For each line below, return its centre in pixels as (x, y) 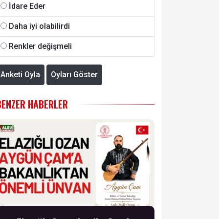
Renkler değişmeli (40, 46)
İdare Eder (27, 6)
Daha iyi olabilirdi (39, 26)
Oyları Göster (74, 74)
